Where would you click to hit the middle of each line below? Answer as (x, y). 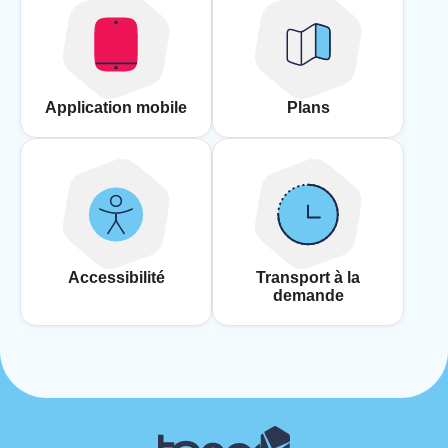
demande (308, 296)
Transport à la (308, 278)
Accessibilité (116, 278)
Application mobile (116, 108)
